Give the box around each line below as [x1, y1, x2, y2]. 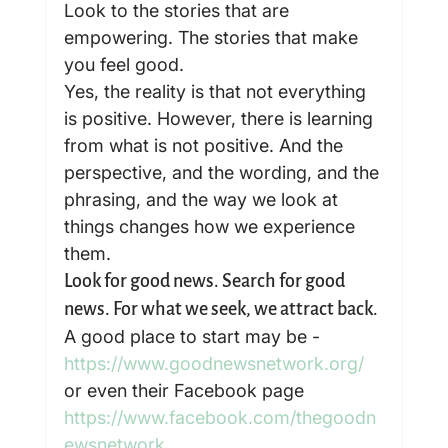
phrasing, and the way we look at [63, 188, 343, 210]
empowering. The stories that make [63, 26, 363, 48]
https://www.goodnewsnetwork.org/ [63, 352, 364, 374]
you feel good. [63, 53, 184, 75]
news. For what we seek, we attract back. [63, 298, 378, 319]
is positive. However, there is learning [63, 107, 378, 129]
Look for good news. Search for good [63, 270, 348, 291]
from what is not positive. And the [63, 134, 348, 156]
